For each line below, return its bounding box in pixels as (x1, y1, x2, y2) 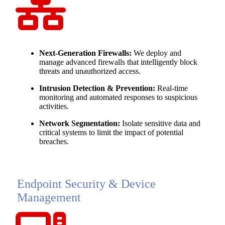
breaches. (39, 137, 69, 146)
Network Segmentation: (39, 119, 120, 128)
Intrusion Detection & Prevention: (39, 84, 155, 93)
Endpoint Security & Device (17, 177, 156, 191)
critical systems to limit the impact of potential (39, 128, 183, 137)
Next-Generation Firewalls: (39, 49, 132, 58)
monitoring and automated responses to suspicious (39, 93, 197, 102)
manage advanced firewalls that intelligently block (39, 58, 197, 67)
